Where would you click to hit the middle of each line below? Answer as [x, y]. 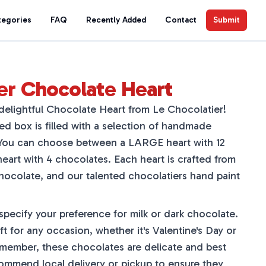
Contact [181, 20]
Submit [227, 20]
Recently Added [116, 20]
